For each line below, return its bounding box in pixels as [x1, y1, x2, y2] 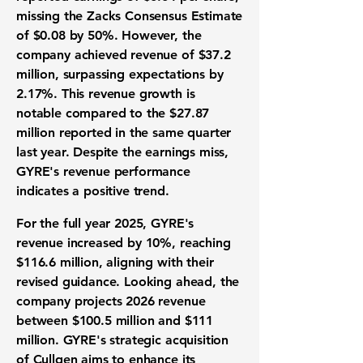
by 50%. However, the [65, 28, 202, 43]
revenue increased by [16, 235, 146, 250]
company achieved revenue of [16, 47, 199, 62]
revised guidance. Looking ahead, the [16, 274, 240, 289]
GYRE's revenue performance [16, 164, 190, 179]
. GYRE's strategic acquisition [54, 332, 229, 348]
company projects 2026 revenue [16, 293, 206, 309]
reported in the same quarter [54, 125, 232, 140]
